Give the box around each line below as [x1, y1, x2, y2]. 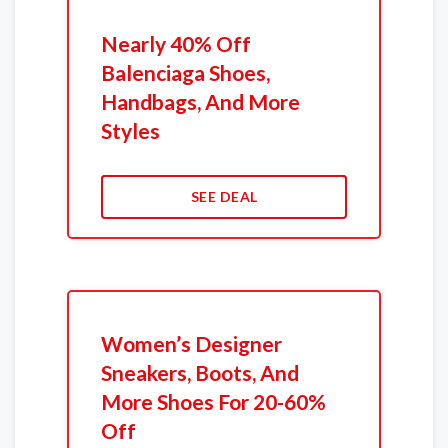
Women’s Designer [100, 331, 282, 357]
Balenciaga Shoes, [100, 60, 270, 86]
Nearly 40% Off [100, 31, 251, 57]
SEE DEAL [190, 188, 258, 206]
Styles [100, 118, 160, 144]
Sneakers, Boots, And [100, 360, 299, 386]
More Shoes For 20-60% [100, 389, 326, 415]
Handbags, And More [100, 89, 300, 115]
